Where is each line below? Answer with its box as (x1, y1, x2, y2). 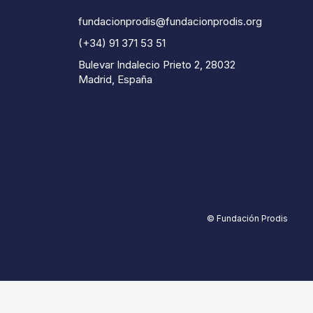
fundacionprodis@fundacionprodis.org (78, 14, 262, 28)
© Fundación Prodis (207, 212, 288, 224)
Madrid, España (78, 72, 152, 86)
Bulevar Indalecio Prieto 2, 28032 (78, 57, 235, 71)
